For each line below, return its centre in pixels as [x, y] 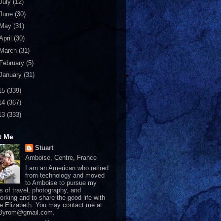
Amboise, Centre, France [61, 157]
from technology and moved [65, 175]
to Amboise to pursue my [61, 183]
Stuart [44, 147]
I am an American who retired [67, 168]
